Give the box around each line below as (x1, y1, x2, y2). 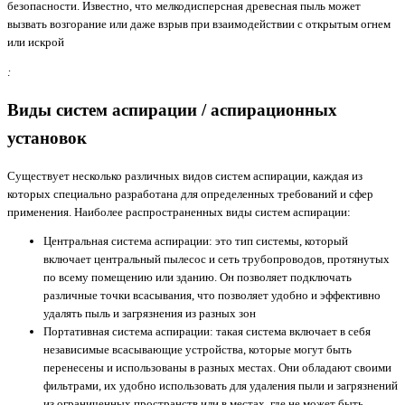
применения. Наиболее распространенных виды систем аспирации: (7, 204, 351, 219)
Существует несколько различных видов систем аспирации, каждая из (7, 168, 363, 183)
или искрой (7, 35, 64, 50)
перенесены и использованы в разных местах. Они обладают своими (43, 361, 391, 375)
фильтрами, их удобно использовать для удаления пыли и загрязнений (43, 379, 398, 393)
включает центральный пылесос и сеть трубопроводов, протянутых (43, 252, 390, 267)
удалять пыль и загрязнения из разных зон (43, 306, 256, 321)
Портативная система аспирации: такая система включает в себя (43, 325, 371, 339)
